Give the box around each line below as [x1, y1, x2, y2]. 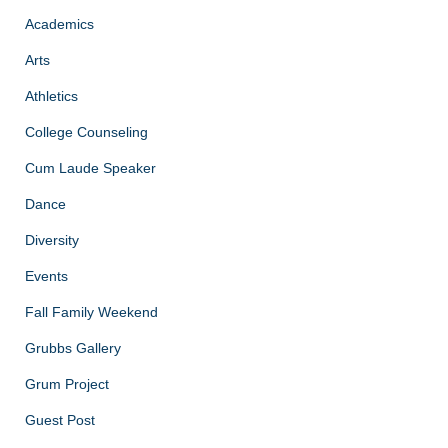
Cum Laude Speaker [25, 159, 156, 176]
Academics [25, 15, 94, 32]
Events [25, 267, 68, 284]
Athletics [25, 87, 78, 104]
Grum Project [25, 375, 109, 392]
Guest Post [25, 411, 95, 428]
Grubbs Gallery [25, 339, 121, 356]
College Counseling [25, 123, 148, 140]
